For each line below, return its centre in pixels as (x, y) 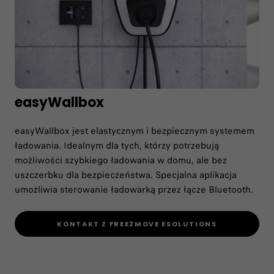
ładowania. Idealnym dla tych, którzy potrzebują (117, 145)
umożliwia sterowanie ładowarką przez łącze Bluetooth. (134, 189)
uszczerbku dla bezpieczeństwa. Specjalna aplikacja (126, 175)
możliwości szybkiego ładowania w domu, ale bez (121, 160)
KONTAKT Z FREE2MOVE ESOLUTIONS (137, 224)
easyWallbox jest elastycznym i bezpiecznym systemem (135, 131)
